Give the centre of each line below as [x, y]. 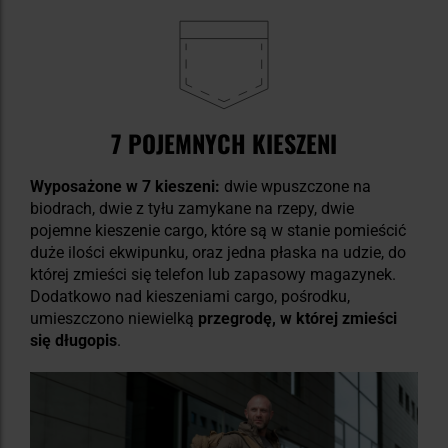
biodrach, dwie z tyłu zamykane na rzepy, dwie [192, 208]
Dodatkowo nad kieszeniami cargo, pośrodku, [190, 296]
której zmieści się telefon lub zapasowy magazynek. [213, 274]
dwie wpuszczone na [295, 186]
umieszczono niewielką [114, 318]
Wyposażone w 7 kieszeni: [125, 186]
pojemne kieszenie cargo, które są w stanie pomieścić [218, 230]
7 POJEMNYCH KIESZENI [224, 142]
